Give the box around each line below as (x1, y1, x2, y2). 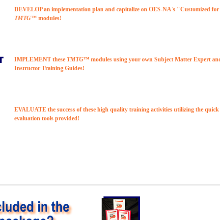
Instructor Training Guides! (14, 65, 84, 72)
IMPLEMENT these (14, 56, 67, 63)
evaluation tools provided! (14, 115, 80, 122)
